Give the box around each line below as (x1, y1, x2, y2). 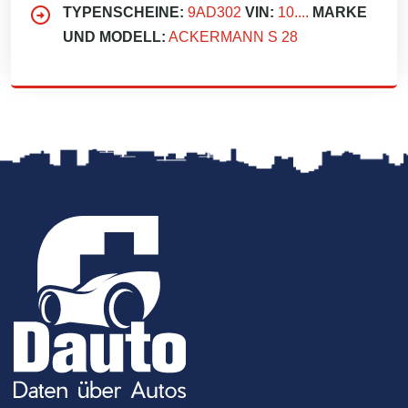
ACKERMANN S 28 (168, 29, 298, 45)
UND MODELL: (63, 29, 166, 45)
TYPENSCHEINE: (63, 5, 184, 20)
